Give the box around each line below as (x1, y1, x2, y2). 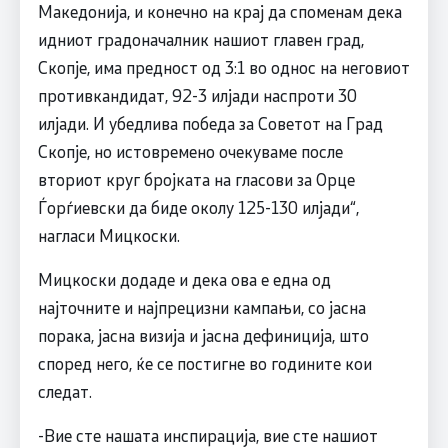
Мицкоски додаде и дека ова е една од (37, 268, 331, 291)
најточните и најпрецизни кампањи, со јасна (37, 296, 366, 319)
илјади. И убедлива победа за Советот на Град (37, 112, 383, 135)
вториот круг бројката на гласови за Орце (37, 168, 355, 191)
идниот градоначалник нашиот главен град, (37, 28, 364, 51)
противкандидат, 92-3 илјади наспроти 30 (37, 84, 357, 107)
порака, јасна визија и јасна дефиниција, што (37, 324, 369, 347)
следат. (37, 380, 92, 403)
